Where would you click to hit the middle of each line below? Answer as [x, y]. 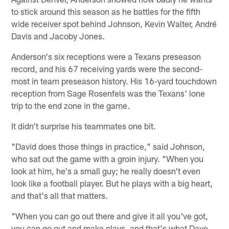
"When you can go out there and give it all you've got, [110, 215]
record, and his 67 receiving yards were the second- [107, 68]
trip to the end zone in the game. [71, 105]
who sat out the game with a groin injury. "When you [108, 158]
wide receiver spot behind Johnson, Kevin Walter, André [114, 23]
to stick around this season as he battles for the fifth [106, 11]
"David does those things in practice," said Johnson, [108, 146]
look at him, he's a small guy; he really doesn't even [106, 170]
